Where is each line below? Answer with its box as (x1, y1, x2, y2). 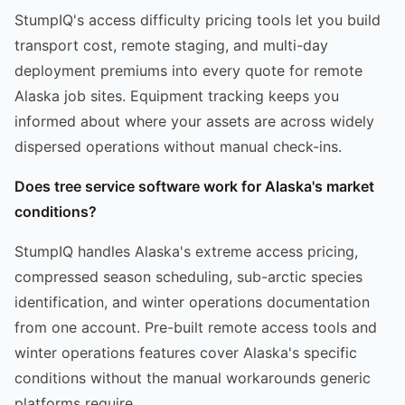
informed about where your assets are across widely (14, 111, 374, 130)
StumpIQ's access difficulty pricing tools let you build (14, 10, 381, 29)
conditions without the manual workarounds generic (14, 368, 371, 387)
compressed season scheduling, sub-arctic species (14, 267, 363, 286)
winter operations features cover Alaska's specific (14, 343, 357, 362)
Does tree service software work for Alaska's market (14, 176, 374, 195)
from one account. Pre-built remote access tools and (14, 317, 377, 336)
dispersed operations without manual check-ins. (14, 137, 342, 155)
